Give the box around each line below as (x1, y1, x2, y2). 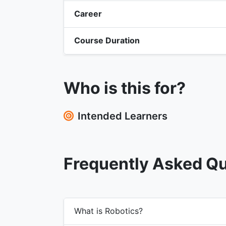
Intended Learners (78, 109, 167, 122)
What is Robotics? (74, 206, 143, 216)
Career (74, 9, 102, 19)
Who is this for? (64, 78, 186, 98)
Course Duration (74, 35, 140, 46)
